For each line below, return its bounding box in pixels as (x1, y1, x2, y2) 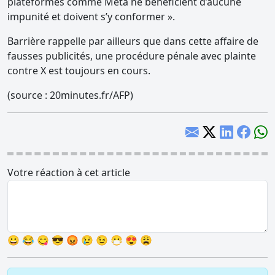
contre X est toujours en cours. (7, 63, 150, 77)
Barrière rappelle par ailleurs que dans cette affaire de (7, 34, 258, 48)
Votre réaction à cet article (7, 165, 130, 179)
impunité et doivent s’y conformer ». (7, 9, 175, 23)
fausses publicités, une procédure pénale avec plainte (7, 48, 256, 63)
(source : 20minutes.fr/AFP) (7, 88, 133, 102)
